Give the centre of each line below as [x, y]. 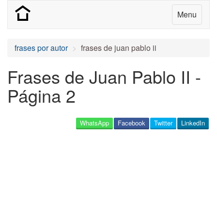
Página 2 [41, 95]
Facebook [132, 123]
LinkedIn [193, 123]
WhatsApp [94, 123]
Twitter [163, 123]
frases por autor [41, 48]
